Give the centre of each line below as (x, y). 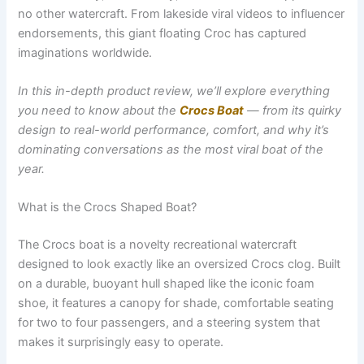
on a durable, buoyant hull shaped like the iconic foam (167, 284)
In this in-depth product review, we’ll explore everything (174, 91)
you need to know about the (99, 111)
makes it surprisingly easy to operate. (121, 342)
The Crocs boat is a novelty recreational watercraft (158, 245)
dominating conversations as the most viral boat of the (171, 150)
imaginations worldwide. (85, 52)
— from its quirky (293, 111)
